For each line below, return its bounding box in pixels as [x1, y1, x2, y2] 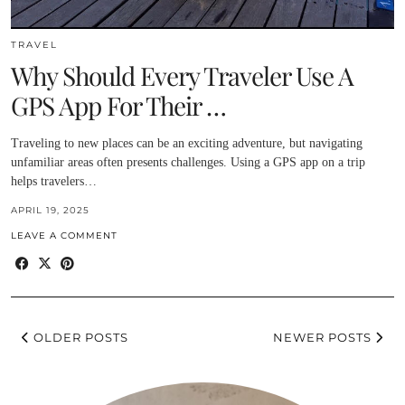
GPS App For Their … [11, 88, 226, 122]
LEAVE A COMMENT [11, 229, 118, 241]
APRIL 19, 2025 [11, 203, 89, 216]
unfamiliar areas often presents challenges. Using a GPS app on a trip [11, 155, 365, 169]
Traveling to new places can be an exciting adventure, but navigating [11, 136, 363, 150]
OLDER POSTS [30, 329, 128, 344]
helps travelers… [11, 174, 97, 188]
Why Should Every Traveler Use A [11, 58, 353, 92]
